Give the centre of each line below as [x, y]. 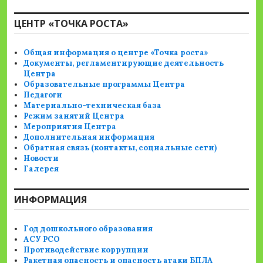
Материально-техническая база [93, 105]
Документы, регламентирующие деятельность [124, 63]
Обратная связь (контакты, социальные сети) [120, 147]
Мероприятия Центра [70, 126]
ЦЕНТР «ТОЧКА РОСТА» [71, 23]
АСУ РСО [42, 239]
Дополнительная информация [89, 137]
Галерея [41, 168]
